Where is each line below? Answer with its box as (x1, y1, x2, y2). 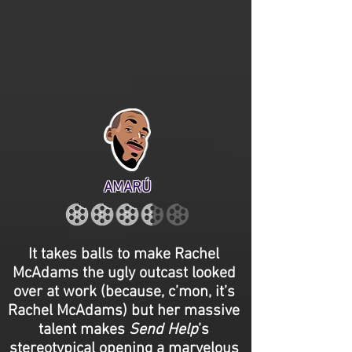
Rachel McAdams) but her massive (8, 302, 240, 321)
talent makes (38, 321, 129, 339)
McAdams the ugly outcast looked (12, 264, 236, 283)
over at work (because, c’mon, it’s (13, 283, 235, 302)
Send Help (129, 321, 198, 339)
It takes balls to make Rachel (28, 245, 219, 264)
